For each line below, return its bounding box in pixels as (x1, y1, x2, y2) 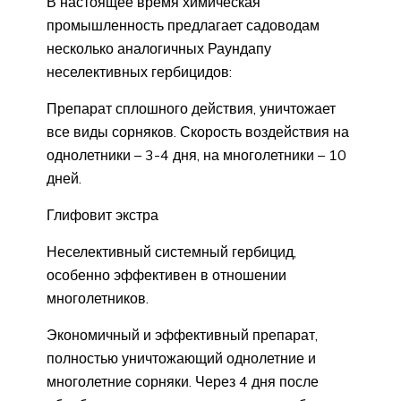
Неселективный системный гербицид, (47, 243, 296, 261)
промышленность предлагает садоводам (47, 16, 320, 35)
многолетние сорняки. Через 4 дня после (47, 372, 319, 391)
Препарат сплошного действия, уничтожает (47, 99, 336, 118)
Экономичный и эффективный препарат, (47, 326, 318, 345)
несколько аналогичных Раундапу (47, 39, 271, 58)
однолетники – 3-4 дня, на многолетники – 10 (47, 146, 346, 165)
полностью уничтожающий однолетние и (47, 349, 316, 368)
